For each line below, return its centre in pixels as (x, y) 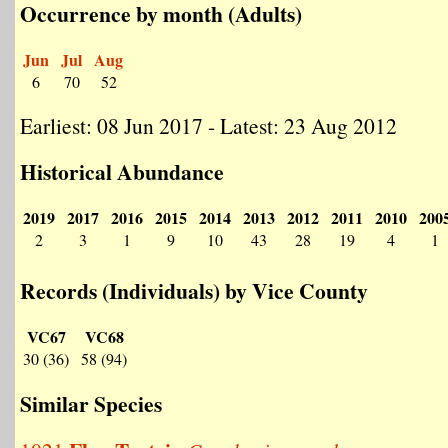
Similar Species (91, 403)
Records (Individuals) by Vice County (194, 290)
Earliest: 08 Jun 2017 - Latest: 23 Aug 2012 (208, 125)
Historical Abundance (122, 171)
